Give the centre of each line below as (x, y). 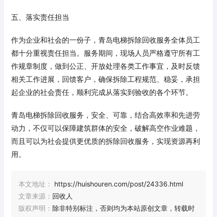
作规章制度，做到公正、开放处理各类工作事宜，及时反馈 (106, 66)
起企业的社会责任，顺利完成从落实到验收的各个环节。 (102, 93)
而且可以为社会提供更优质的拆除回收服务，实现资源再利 (106, 141)
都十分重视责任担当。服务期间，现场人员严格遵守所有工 (106, 53)
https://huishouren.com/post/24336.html (118, 184)
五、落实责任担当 (40, 17)
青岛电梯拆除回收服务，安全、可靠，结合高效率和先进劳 (106, 115)
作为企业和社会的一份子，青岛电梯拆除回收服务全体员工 (106, 40)
